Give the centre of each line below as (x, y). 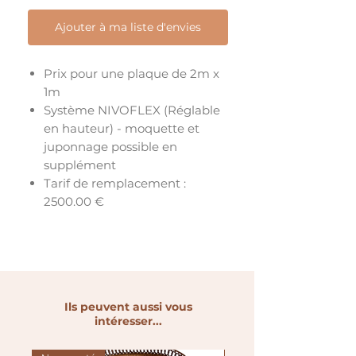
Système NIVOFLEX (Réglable (132, 110)
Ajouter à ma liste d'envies (128, 27)
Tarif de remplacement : (115, 184)
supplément (80, 165)
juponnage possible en (110, 147)
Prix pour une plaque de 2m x (132, 74)
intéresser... (128, 321)
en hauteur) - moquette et (122, 129)
